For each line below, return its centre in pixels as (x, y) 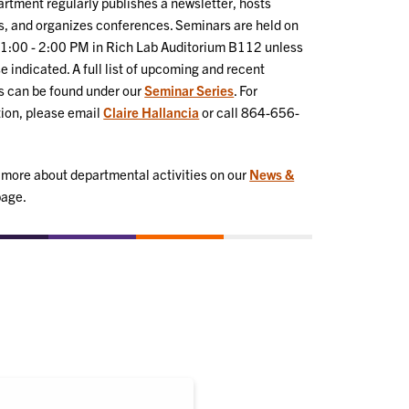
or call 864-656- (250, 111)
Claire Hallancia (152, 111)
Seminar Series (189, 89)
